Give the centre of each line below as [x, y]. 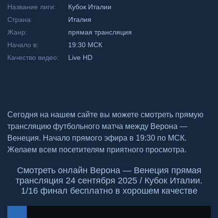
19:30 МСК [85, 45]
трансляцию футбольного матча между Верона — [97, 126]
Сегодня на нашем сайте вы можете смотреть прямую [105, 115]
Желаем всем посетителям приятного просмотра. [97, 150]
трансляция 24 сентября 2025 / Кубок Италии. [109, 181]
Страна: [20, 19]
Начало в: [23, 45]
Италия [80, 19]
